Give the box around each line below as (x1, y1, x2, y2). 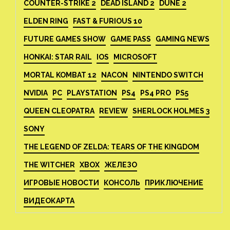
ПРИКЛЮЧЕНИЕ (145, 178, 203, 187)
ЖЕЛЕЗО (104, 160, 137, 169)
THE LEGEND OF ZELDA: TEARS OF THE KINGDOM (24, 142, 199, 151)
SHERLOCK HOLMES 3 (132, 106, 209, 115)
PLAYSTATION (67, 88, 117, 97)
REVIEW (99, 106, 128, 115)
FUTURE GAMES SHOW (24, 34, 106, 43)
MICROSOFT (113, 52, 157, 61)
